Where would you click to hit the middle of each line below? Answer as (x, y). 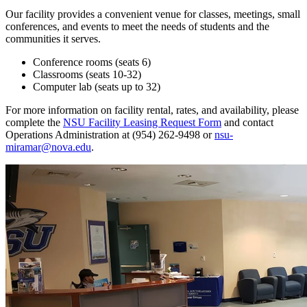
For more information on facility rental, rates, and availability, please (152, 110)
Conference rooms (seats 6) (92, 62)
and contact (247, 122)
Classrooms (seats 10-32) (87, 74)
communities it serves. (54, 38)
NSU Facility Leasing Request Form (142, 122)
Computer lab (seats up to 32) (98, 86)
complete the (34, 122)
